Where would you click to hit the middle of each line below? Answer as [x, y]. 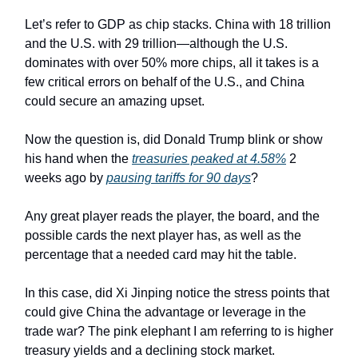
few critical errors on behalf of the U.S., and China [165, 82]
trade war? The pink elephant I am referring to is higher [179, 332]
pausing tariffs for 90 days [179, 178]
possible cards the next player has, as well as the [163, 236]
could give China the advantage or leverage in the [165, 312]
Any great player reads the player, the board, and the [172, 217]
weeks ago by [66, 178]
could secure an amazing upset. [116, 101]
